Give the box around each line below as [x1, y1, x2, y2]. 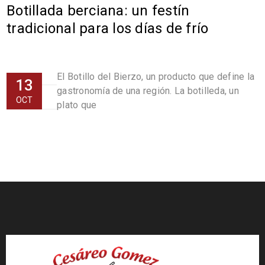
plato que [57, 99, 97, 111]
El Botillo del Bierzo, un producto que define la [57, 71, 255, 83]
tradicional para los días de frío [7, 20, 209, 37]
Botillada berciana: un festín [7, 2, 190, 20]
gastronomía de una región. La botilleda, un [57, 85, 239, 97]
